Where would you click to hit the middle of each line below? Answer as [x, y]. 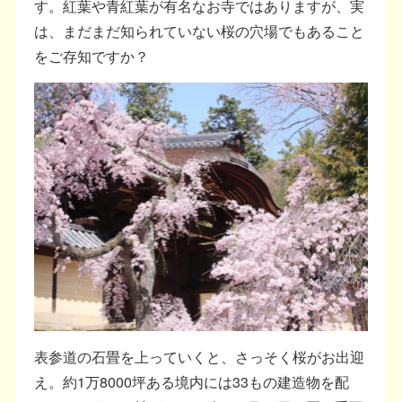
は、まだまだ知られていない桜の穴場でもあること [200, 31]
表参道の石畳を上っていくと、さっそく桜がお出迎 [200, 357]
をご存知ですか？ [92, 57]
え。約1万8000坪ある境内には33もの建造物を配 [192, 382]
